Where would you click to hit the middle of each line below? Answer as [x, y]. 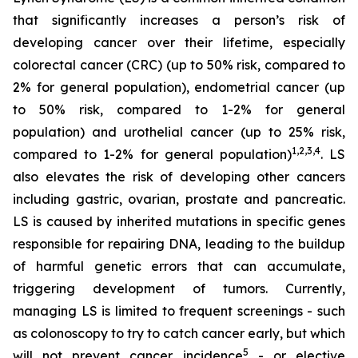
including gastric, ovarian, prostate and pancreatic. [179, 199]
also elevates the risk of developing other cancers [179, 177]
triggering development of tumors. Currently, [179, 288]
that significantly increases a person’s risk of [179, 20]
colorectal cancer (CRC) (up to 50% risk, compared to [179, 65]
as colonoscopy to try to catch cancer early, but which [179, 333]
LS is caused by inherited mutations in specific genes [179, 221]
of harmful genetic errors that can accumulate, [179, 266]
